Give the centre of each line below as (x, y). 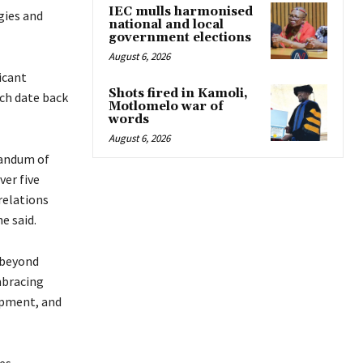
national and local (166, 24)
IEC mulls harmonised (181, 11)
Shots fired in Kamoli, (178, 93)
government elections (180, 37)
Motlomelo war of (166, 106)
